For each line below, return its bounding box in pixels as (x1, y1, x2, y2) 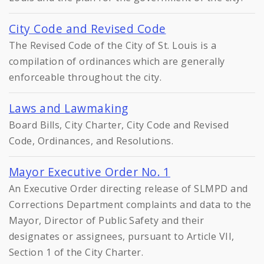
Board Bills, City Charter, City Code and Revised (9, 118, 229, 132)
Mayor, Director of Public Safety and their (9, 214, 204, 227)
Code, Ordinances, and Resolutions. (9, 134, 174, 148)
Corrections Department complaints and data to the (9, 198, 252, 212)
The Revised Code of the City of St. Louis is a (9, 39, 217, 52)
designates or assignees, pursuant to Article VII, (9, 230, 235, 243)
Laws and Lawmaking (9, 100, 128, 117)
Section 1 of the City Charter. (9, 246, 144, 259)
